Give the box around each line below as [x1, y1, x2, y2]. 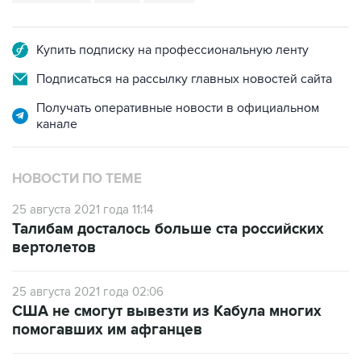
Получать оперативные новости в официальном [36, 100, 319, 117]
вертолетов [12, 239, 96, 258]
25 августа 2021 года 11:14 [12, 202, 153, 218]
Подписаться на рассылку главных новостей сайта [36, 71, 332, 88]
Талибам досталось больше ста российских [12, 220, 324, 239]
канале [36, 116, 77, 133]
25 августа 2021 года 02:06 [12, 284, 164, 300]
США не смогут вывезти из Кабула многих [12, 302, 322, 322]
